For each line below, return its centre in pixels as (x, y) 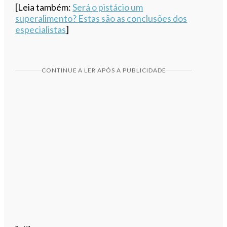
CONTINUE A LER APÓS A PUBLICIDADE (104, 70)
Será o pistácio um (108, 7)
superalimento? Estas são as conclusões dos (101, 18)
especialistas (41, 29)
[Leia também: (44, 7)
